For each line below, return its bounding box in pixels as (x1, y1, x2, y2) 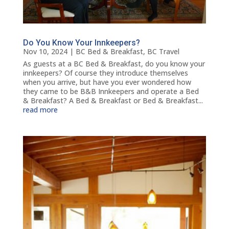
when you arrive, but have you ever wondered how (22, 77, 191, 87)
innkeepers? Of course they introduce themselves (22, 67, 188, 78)
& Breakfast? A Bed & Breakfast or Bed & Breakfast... (22, 95, 203, 105)
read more (22, 104, 58, 114)
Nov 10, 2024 (22, 46, 67, 56)
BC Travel (147, 46, 179, 56)
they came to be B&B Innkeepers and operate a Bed (22, 86, 199, 96)
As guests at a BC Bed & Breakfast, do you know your (22, 58, 205, 68)
